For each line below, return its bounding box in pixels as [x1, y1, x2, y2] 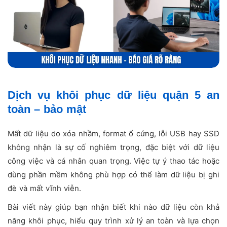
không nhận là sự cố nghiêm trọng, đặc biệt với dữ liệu [8, 142, 219, 152]
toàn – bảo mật [8, 102, 90, 116]
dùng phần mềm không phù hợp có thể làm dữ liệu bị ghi [8, 169, 219, 179]
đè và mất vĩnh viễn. [8, 183, 81, 193]
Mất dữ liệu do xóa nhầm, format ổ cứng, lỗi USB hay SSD [8, 128, 219, 138]
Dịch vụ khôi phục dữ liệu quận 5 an [8, 88, 219, 101]
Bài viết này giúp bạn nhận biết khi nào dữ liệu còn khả [8, 202, 219, 212]
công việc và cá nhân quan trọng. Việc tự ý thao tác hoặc [8, 156, 219, 166]
